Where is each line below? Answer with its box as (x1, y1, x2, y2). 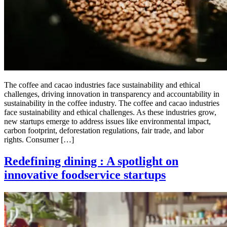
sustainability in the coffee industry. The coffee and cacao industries (4, 99, 219, 108)
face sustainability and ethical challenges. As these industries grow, (4, 108, 216, 117)
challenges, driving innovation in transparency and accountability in (4, 90, 219, 99)
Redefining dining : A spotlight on (4, 155, 178, 168)
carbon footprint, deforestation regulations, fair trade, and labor (4, 126, 204, 135)
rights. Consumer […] (4, 135, 74, 144)
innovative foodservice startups (4, 168, 166, 182)
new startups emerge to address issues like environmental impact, (4, 117, 211, 126)
